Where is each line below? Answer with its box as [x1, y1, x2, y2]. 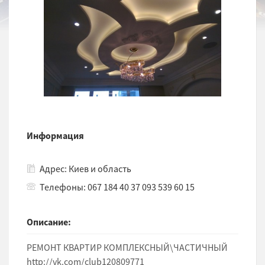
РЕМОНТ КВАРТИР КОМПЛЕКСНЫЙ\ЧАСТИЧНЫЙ [27, 241, 228, 254]
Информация [27, 130, 84, 142]
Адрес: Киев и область [40, 163, 131, 175]
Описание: [27, 216, 71, 228]
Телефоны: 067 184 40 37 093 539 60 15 [40, 181, 195, 193]
